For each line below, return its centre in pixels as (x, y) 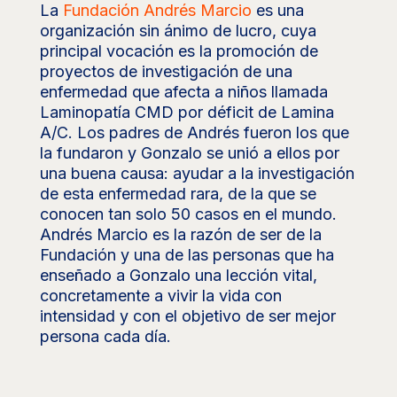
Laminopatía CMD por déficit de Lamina (187, 112)
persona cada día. (105, 336)
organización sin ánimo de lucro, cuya (178, 30)
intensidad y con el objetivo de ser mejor (187, 315)
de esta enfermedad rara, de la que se (178, 193)
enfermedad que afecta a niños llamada (183, 91)
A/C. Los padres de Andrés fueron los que (194, 132)
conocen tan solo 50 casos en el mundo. (188, 214)
